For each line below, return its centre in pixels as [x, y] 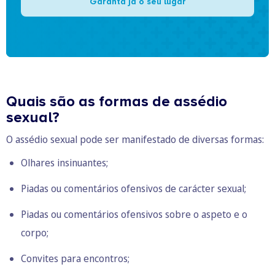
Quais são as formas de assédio [117, 101]
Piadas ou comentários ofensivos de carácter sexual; [134, 188]
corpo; [35, 232]
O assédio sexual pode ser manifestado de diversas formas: [135, 139]
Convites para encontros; [75, 258]
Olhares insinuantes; [64, 162]
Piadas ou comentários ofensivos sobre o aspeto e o [134, 214]
